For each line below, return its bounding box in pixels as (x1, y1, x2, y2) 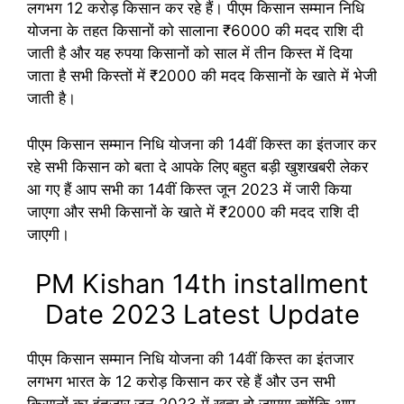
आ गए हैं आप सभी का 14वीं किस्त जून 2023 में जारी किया (27, 179, 352, 198)
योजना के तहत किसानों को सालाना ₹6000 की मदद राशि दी (27, 22, 363, 40)
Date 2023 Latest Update (44, 298, 360, 330)
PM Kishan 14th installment (35, 268, 369, 299)
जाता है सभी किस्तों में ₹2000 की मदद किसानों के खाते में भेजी (27, 67, 377, 85)
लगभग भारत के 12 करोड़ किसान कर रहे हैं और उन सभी (27, 372, 335, 390)
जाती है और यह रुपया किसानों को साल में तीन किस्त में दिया (27, 44, 353, 62)
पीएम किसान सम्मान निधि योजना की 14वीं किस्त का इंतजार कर (27, 134, 376, 153)
